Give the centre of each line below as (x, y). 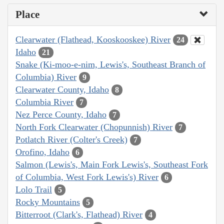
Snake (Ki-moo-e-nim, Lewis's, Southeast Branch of (110, 64)
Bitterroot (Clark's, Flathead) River (79, 214)
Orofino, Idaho (42, 152)
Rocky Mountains (48, 202)
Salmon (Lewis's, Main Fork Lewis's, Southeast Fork (112, 164)
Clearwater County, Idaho (62, 89)
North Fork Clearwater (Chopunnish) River (94, 127)
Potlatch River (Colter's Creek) (71, 139)
